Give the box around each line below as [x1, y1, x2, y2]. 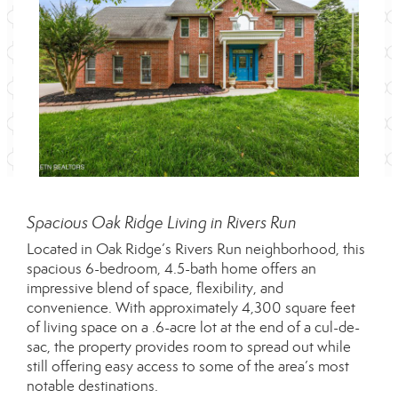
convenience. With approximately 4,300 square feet [27, 298, 355, 317]
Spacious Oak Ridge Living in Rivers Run [27, 212, 297, 233]
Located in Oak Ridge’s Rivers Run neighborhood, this [27, 240, 365, 259]
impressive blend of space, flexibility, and [27, 279, 283, 298]
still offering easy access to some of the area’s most [27, 357, 349, 376]
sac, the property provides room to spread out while [27, 338, 351, 356]
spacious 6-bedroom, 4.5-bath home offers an [27, 259, 316, 278]
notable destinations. [27, 377, 158, 395]
